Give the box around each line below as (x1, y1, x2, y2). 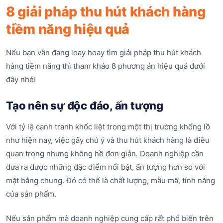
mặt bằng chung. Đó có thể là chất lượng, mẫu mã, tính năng (6, 175, 215, 185)
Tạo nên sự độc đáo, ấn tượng (6, 99, 163, 112)
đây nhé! (6, 75, 36, 85)
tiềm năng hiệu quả (6, 21, 130, 38)
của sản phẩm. (6, 189, 56, 199)
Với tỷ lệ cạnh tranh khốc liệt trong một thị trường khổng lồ (6, 121, 210, 131)
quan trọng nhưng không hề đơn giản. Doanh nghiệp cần (6, 148, 204, 158)
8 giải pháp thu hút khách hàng (6, 3, 206, 20)
